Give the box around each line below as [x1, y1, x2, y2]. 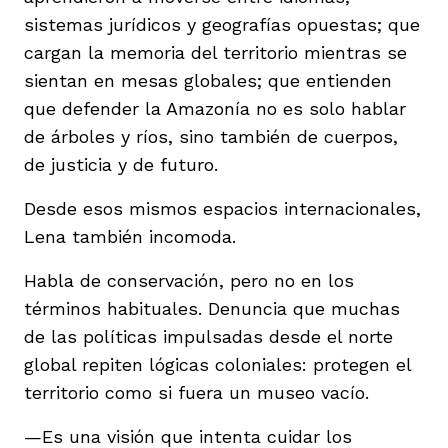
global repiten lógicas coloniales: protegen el [24, 353, 411, 375]
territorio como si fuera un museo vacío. [24, 381, 369, 403]
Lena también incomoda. [24, 225, 236, 247]
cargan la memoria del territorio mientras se [24, 41, 407, 63]
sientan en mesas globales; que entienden [24, 69, 392, 91]
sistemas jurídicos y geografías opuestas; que [24, 13, 420, 35]
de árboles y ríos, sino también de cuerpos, [24, 125, 398, 147]
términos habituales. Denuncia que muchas [24, 297, 400, 319]
